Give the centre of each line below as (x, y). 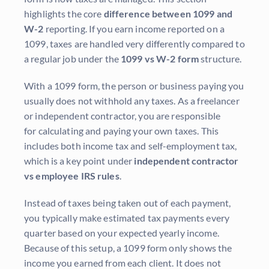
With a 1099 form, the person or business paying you (134, 86)
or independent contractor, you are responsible (122, 116)
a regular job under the (73, 59)
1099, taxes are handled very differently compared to (134, 44)
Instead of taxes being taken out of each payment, (128, 203)
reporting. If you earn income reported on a (134, 29)
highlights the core (64, 14)
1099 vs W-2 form (160, 59)
